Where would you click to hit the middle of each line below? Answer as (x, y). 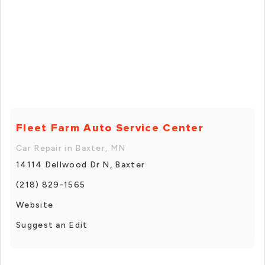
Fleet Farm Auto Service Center (110, 127)
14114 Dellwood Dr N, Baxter (81, 164)
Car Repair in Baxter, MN (71, 148)
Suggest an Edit (52, 225)
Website (35, 205)
